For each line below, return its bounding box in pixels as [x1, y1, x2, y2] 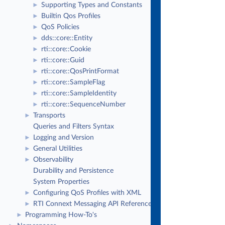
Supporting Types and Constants [41, 2, 142, 9]
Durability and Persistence [33, 167, 114, 174]
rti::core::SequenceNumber [41, 101, 126, 108]
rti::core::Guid [41, 57, 84, 64]
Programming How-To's [25, 211, 97, 218]
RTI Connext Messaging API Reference [33, 200, 152, 207]
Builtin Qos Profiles [41, 13, 100, 20]
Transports [33, 112, 65, 119]
